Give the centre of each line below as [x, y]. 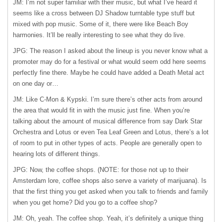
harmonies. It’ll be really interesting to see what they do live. [99, 35]
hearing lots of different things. [56, 154]
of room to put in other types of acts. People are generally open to [107, 143]
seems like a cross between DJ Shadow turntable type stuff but [104, 13]
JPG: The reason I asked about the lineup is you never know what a [110, 51]
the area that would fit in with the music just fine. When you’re [101, 110]
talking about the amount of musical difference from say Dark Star [108, 121]
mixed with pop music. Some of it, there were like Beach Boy [101, 24]
